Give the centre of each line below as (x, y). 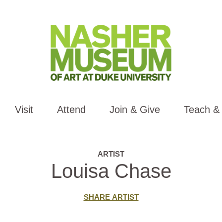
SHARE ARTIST (111, 197)
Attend (71, 109)
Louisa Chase (111, 171)
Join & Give (135, 109)
